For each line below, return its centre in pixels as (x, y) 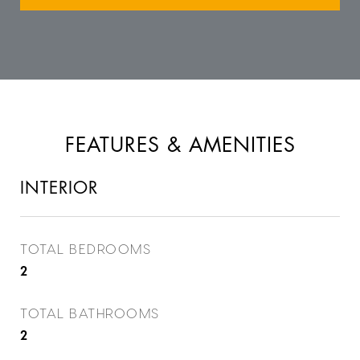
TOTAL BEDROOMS (86, 248)
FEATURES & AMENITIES (180, 145)
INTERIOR (59, 188)
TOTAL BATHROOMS (90, 313)
